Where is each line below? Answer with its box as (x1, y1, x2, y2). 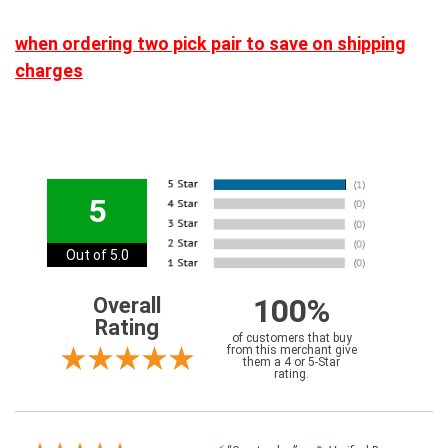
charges (15, 60, 83, 82)
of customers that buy (231, 331, 352, 346)
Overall (93, 293, 161, 319)
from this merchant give (226, 343, 357, 358)
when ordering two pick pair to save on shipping (15, 33, 406, 55)
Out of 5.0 (65, 247, 129, 264)
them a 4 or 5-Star (243, 355, 340, 370)
